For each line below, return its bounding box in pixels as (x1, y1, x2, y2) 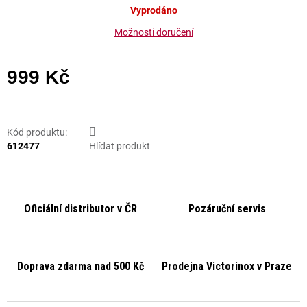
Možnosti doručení (114, 27, 193, 38)
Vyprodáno (130, 5, 177, 16)
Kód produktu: (7, 127, 67, 138)
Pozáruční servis (188, 202, 266, 215)
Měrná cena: (6, 86, 58, 97)
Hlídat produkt (89, 140, 150, 151)
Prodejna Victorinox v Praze (162, 260, 292, 273)
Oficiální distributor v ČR (23, 202, 137, 215)
